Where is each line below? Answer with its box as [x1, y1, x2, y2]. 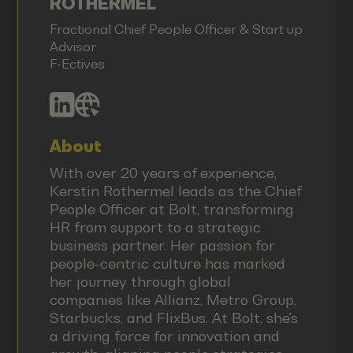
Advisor [49, 39, 96, 55]
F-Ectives [49, 57, 105, 72]
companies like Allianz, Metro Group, [49, 291, 296, 308]
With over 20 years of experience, [49, 164, 277, 181]
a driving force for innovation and [49, 327, 280, 344]
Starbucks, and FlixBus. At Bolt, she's [49, 309, 298, 326]
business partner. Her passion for [49, 236, 275, 254]
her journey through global [49, 273, 231, 290]
